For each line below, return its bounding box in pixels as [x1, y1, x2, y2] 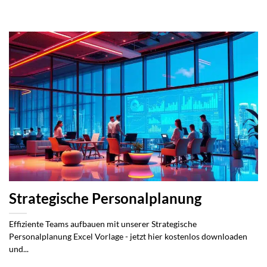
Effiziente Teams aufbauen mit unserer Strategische [9, 219, 197, 229]
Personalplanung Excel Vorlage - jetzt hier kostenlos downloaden [9, 231, 247, 241]
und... [9, 244, 29, 254]
